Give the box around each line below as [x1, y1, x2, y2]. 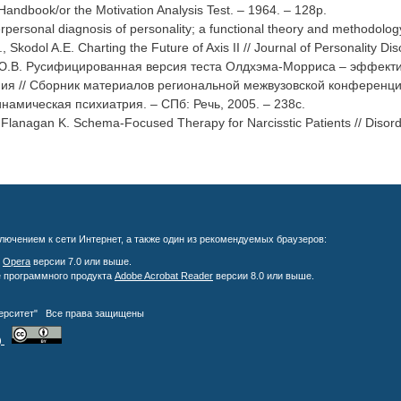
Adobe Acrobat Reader [115, 270, 213, 282]
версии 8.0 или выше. [213, 270, 314, 282]
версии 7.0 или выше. [30, 256, 132, 268]
